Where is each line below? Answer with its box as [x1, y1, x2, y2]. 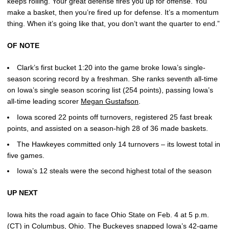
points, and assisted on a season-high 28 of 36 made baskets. [7, 124, 208, 132]
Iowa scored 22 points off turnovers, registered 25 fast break [17, 112, 212, 121]
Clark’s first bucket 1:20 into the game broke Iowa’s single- [17, 63, 205, 72]
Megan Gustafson [81, 97, 139, 105]
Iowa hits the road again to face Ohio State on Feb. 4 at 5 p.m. [7, 211, 209, 219]
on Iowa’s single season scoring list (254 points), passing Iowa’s [7, 86, 213, 94]
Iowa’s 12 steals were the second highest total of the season [17, 167, 212, 175]
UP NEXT [7, 189, 38, 197]
